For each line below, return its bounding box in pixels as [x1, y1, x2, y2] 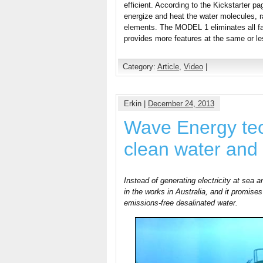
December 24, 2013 [148, 99, 214, 109]
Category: [123, 62, 157, 72]
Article [157, 62, 179, 72]
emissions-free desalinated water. [124, 198, 238, 208]
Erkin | [124, 99, 148, 109]
